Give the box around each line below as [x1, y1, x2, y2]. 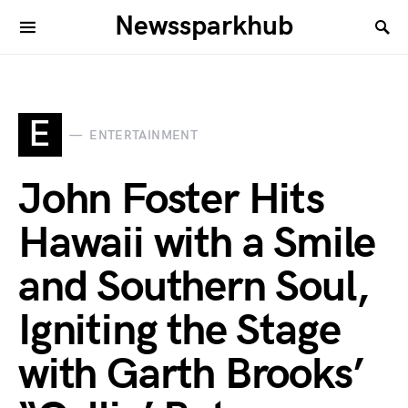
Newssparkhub [115, 10, 293, 43]
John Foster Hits [18, 174, 324, 226]
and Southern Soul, [18, 261, 369, 313]
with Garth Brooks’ [18, 349, 364, 401]
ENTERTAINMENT [89, 127, 198, 143]
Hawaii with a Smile [18, 218, 376, 270]
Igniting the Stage [18, 305, 341, 357]
